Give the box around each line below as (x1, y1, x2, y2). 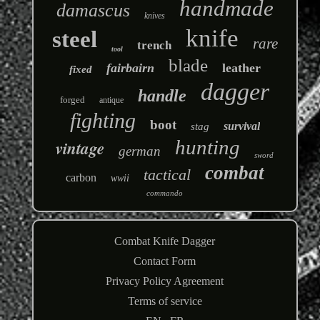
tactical (143, 166, 191, 184)
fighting (69, 109, 136, 133)
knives (144, 11, 165, 21)
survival (223, 120, 260, 133)
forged (60, 94, 86, 106)
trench (136, 39, 171, 53)
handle (138, 86, 187, 106)
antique (99, 95, 124, 106)
